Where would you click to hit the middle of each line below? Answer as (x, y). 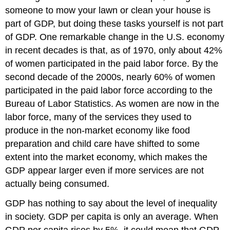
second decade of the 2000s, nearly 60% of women (110, 77)
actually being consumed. (57, 184)
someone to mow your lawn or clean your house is (108, 10)
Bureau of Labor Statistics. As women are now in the (112, 103)
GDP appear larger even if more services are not (105, 170)
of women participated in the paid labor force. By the (112, 63)
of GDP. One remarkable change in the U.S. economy (115, 37)
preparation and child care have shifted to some (103, 143)
